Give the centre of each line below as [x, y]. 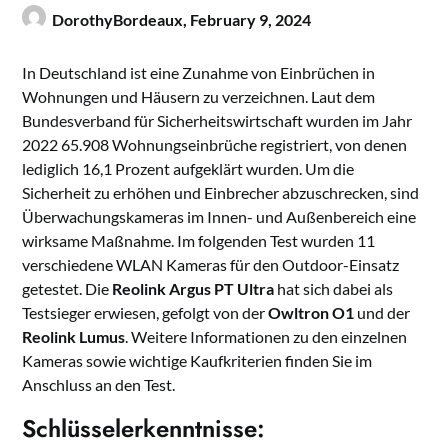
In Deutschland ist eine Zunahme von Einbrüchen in [199, 73]
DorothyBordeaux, [121, 20]
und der [382, 313]
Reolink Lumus [74, 337]
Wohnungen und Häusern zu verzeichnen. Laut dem [199, 97]
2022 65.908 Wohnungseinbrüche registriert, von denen [215, 145]
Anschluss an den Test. [99, 385]
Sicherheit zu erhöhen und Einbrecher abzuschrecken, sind [221, 193]
